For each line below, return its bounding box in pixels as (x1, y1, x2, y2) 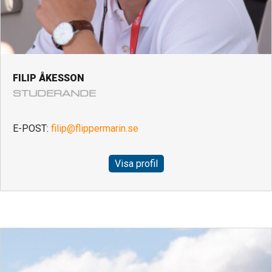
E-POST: (13, 123, 51, 135)
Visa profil (114, 158, 158, 170)
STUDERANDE (13, 88, 96, 100)
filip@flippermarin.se (51, 123, 138, 135)
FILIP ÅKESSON (13, 72, 84, 84)
